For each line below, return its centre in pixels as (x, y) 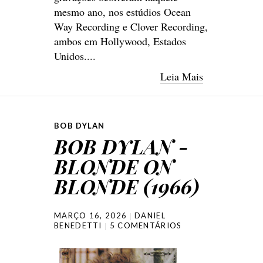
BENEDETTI (78, 226)
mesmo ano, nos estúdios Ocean (122, 12)
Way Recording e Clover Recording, (131, 27)
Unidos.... (75, 56)
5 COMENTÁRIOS (146, 226)
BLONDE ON (114, 166)
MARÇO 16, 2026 (91, 216)
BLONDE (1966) (127, 186)
